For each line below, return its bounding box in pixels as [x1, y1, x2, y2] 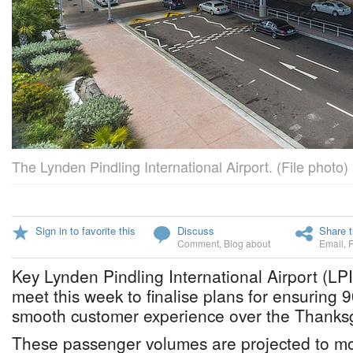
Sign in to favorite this [35, 223, 136, 238]
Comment [177, 236, 219, 250]
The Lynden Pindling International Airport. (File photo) [12, 156, 348, 176]
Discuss [177, 223, 214, 238]
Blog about [224, 236, 270, 250]
